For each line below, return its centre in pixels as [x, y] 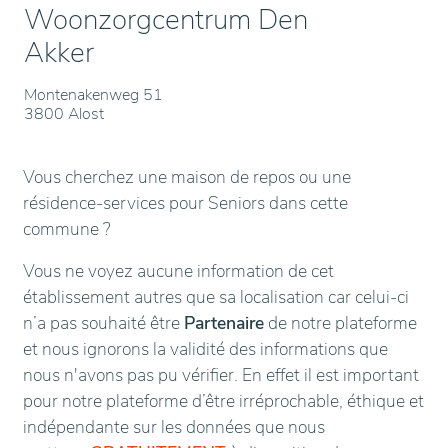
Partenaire [224, 323]
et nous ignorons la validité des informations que [205, 349]
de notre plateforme [340, 323]
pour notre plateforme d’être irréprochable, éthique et [223, 401]
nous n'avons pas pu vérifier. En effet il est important [221, 375]
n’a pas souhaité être [103, 323]
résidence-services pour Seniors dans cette [185, 203]
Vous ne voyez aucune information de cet [178, 271]
